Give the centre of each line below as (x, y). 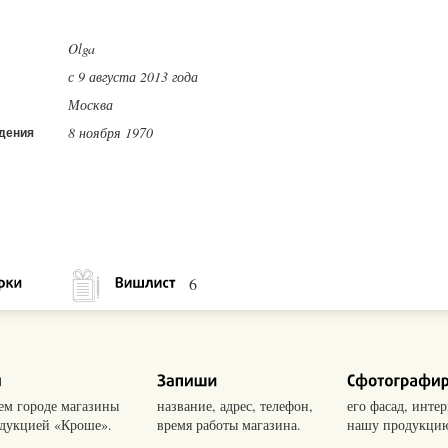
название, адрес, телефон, (235, 406)
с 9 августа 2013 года (133, 77)
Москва (90, 105)
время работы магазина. (229, 425)
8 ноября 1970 (110, 133)
